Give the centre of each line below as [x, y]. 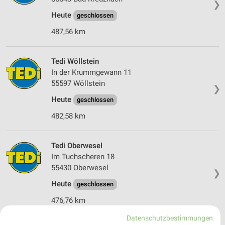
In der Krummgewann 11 [91, 73]
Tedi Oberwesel [77, 146]
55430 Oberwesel [80, 168]
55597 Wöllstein [78, 84]
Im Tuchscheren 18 [83, 157]
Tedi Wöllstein [75, 62]
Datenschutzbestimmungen [170, 218]
